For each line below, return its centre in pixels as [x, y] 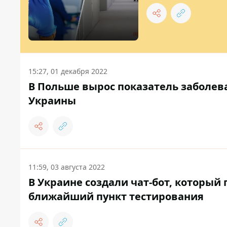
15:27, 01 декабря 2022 [68, 71]
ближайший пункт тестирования [116, 197]
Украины [52, 101]
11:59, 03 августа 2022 [67, 167]
